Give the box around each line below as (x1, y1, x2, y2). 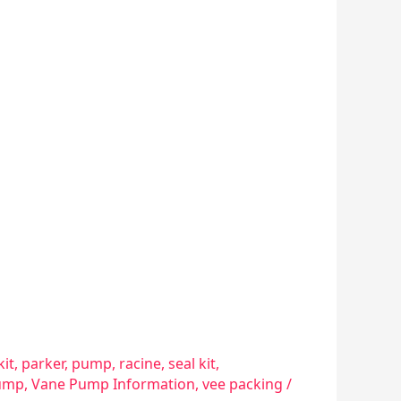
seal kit (168, 354, 216, 373)
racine (119, 354, 161, 373)
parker (21, 354, 64, 373)
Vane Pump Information (31, 374, 195, 394)
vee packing (202, 374, 283, 394)
